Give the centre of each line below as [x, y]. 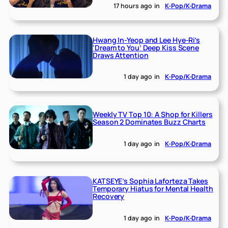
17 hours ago [133, 6]
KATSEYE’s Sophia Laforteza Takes [150, 181]
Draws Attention [121, 55]
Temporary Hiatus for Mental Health [153, 189]
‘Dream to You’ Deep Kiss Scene [146, 47]
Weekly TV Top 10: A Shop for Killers [153, 114]
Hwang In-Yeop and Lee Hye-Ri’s [147, 40]
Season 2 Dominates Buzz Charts [149, 122]
